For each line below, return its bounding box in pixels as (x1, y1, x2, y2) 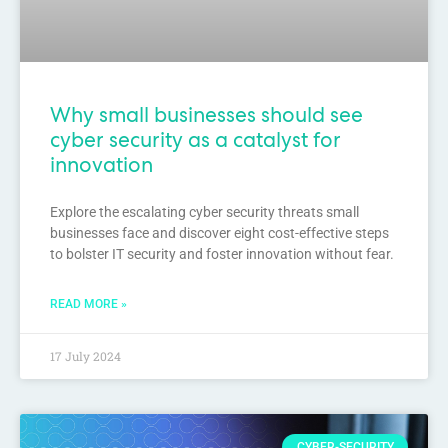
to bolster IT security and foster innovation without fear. (50, 245, 394, 262)
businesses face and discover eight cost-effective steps (50, 224, 389, 241)
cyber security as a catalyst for (50, 125, 341, 153)
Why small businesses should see (50, 100, 363, 128)
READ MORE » (50, 296, 127, 311)
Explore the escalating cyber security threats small (50, 203, 359, 220)
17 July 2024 (50, 347, 121, 364)
